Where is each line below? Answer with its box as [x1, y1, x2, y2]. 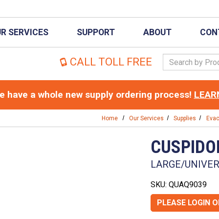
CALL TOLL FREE [67, 56, 152, 68]
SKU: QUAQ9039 [151, 179, 207, 189]
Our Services [129, 114, 164, 122]
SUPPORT [77, 27, 115, 37]
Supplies [174, 114, 197, 122]
